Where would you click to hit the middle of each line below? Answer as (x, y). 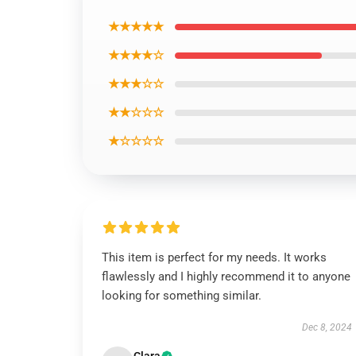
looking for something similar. (182, 296)
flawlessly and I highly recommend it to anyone (226, 277)
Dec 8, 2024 (327, 327)
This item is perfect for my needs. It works (214, 257)
